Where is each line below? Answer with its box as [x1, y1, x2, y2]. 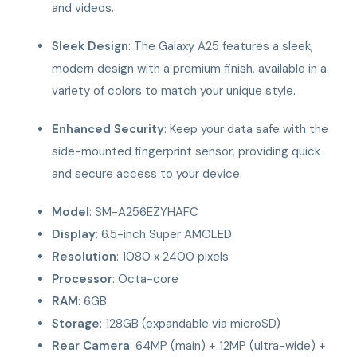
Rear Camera [52, 337, 131, 354]
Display [52, 226, 96, 242]
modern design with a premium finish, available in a [52, 60, 328, 76]
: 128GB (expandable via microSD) [100, 315, 281, 331]
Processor [52, 270, 113, 287]
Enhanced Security [52, 120, 165, 137]
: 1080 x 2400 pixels [116, 248, 229, 265]
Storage [52, 315, 100, 331]
